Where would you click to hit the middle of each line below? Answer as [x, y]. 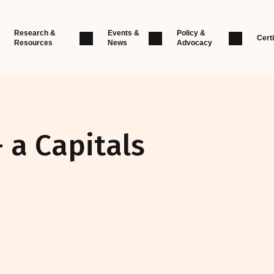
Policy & [191, 33]
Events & [123, 33]
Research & [35, 33]
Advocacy [195, 43]
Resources [33, 43]
